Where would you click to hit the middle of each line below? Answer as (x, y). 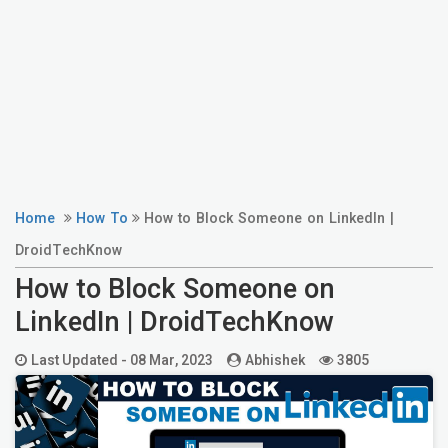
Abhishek (275, 360)
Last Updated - (80, 360)
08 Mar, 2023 (171, 360)
